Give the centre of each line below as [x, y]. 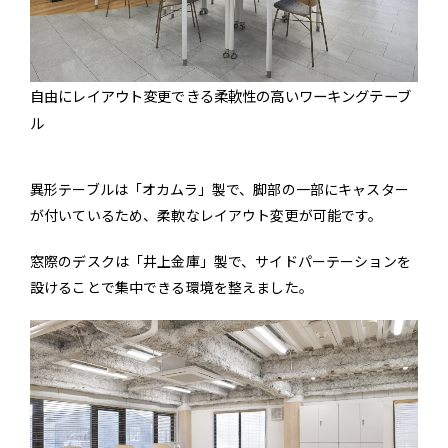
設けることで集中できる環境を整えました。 [171, 287]
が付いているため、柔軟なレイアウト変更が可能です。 [206, 215]
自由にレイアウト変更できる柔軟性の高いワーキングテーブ [220, 96]
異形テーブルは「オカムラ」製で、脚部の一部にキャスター [219, 189]
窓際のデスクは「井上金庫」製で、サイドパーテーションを [220, 261]
